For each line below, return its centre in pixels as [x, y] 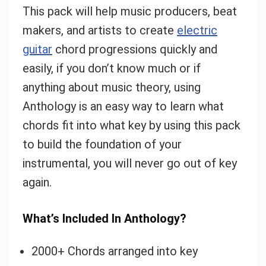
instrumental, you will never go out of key [129, 163]
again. [37, 182]
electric [197, 30]
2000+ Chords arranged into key [114, 251]
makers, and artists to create [99, 30]
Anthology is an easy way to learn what [123, 106]
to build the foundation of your [102, 144]
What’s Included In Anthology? [104, 218]
